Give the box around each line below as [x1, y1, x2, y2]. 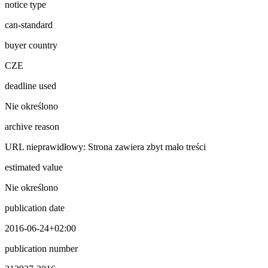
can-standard [5, 19, 53, 30]
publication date [5, 202, 65, 213]
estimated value [5, 162, 63, 172]
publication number [5, 243, 78, 254]
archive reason [5, 121, 59, 132]
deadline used [5, 80, 56, 91]
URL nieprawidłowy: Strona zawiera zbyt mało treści [5, 141, 206, 152]
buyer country [5, 39, 57, 50]
